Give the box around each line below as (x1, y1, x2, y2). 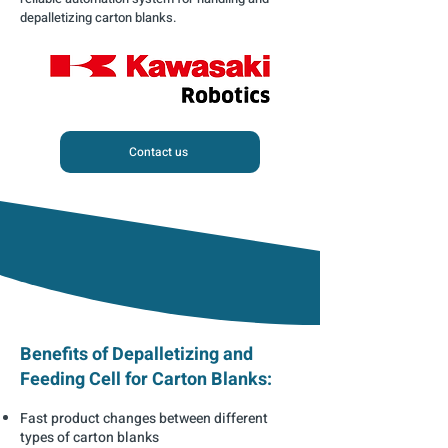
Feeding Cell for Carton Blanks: (20, 366, 272, 393)
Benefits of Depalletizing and (20, 341, 253, 368)
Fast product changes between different (20, 408, 268, 429)
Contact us (128, 143, 188, 161)
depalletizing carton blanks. (20, 8, 177, 27)
